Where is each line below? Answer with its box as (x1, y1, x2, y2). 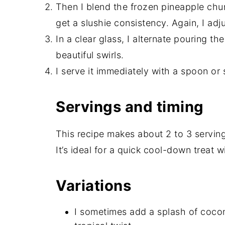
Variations (56, 177, 131, 195)
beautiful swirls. (56, 50, 124, 61)
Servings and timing (56, 98, 204, 116)
